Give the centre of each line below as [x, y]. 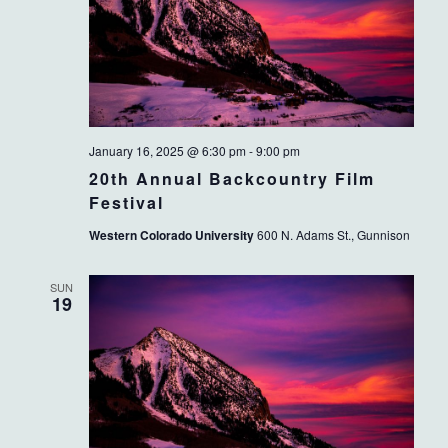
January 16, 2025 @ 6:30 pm [167, 151]
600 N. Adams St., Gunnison [333, 235]
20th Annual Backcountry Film [231, 179]
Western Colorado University [172, 235]
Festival [126, 203]
